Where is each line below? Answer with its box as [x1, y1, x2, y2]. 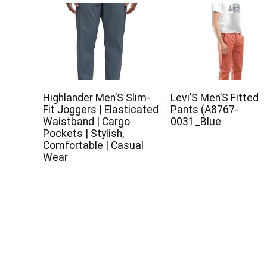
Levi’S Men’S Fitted [170, 91, 259, 104]
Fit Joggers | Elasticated [43, 103, 159, 116]
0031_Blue [170, 115, 222, 128]
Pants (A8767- [170, 103, 239, 116]
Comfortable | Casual [43, 139, 144, 151]
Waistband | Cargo [43, 115, 131, 128]
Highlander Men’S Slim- [43, 91, 151, 104]
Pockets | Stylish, [43, 127, 125, 139]
